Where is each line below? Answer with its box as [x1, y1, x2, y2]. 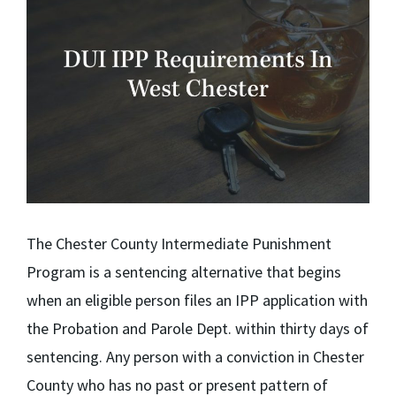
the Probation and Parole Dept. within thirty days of [27, 318, 369, 339]
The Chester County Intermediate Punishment [27, 233, 331, 254]
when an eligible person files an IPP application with [27, 290, 368, 310]
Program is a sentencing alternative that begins [27, 262, 341, 282]
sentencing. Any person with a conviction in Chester [27, 346, 364, 367]
